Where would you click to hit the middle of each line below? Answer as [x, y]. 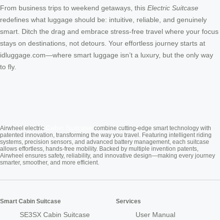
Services [128, 201]
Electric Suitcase [173, 8]
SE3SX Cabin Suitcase [55, 214]
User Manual [155, 214]
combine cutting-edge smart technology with [152, 128]
